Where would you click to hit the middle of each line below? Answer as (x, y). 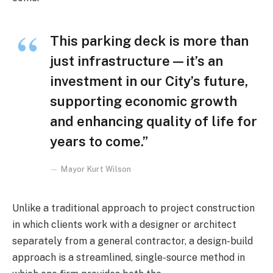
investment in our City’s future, (149, 81)
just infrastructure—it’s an (136, 61)
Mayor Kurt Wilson (96, 169)
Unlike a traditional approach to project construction (133, 208)
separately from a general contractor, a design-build (133, 241)
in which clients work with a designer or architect (124, 225)
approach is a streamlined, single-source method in (129, 258)
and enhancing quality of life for (154, 121)
